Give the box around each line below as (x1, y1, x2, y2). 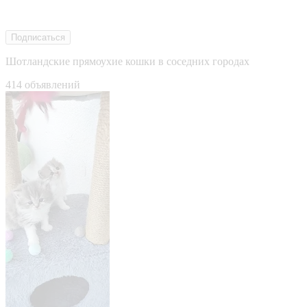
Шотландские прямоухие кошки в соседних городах (5, 55, 249, 67)
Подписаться (11, 32, 65, 42)
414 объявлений (5, 78, 80, 90)
